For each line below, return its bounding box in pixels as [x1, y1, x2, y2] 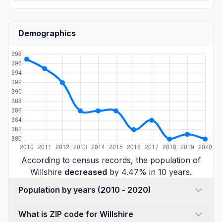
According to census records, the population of [21, 155, 201, 165]
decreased [64, 166, 107, 177]
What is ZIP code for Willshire [18, 209, 133, 219]
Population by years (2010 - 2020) [98, 184, 151, 195]
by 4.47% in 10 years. [107, 166, 192, 177]
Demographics [18, 28, 76, 38]
